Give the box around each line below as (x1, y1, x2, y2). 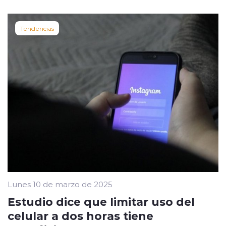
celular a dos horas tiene (8, 207, 153, 223)
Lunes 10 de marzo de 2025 (8, 179, 112, 189)
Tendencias (20, 24, 54, 33)
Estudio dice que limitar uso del (8, 193, 195, 209)
